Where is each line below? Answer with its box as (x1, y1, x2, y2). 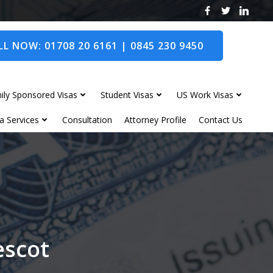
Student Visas (101, 88, 154, 101)
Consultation (62, 113, 112, 126)
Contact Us (199, 113, 243, 126)
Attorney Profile (124, 113, 186, 126)
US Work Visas (177, 88, 233, 101)
